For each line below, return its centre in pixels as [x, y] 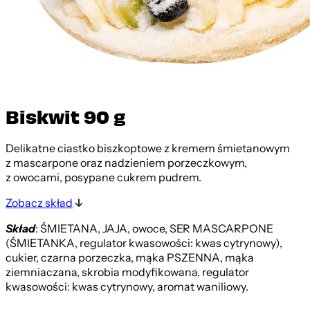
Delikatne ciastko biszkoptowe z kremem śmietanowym [148, 148]
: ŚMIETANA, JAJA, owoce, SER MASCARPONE [154, 229]
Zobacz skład [39, 203]
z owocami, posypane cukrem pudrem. [103, 177]
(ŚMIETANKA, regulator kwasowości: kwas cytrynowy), [144, 243]
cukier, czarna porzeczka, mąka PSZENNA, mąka [130, 258]
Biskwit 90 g [66, 116]
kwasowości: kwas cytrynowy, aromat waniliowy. [127, 287]
